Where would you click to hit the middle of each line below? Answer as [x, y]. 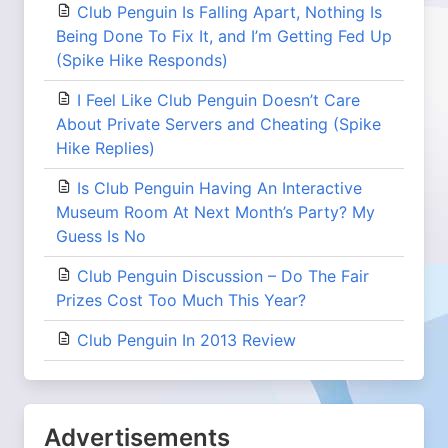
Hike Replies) [105, 148]
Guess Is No [101, 236]
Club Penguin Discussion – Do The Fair [223, 276]
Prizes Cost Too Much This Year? [181, 300]
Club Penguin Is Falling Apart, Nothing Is [229, 12]
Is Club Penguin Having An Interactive [219, 188]
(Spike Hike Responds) [142, 60]
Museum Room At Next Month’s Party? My [215, 212]
